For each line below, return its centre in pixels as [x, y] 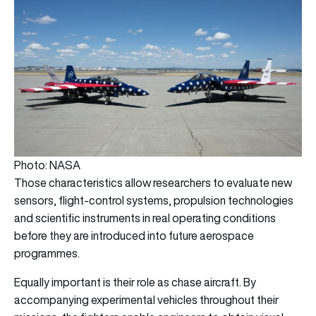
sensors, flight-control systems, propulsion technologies [154, 201]
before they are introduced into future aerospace [134, 236]
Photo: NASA [47, 165]
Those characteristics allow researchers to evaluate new [153, 183]
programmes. [48, 254]
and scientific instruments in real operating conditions [145, 218]
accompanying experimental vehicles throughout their [146, 300]
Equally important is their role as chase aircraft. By [135, 282]
